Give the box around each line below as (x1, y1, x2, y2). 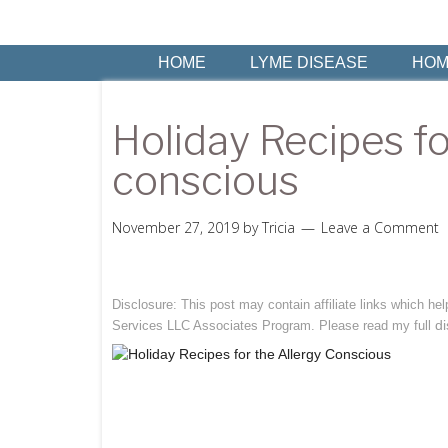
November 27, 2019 (112, 218, 239, 237)
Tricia (262, 218, 295, 237)
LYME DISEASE (250, 54, 368, 71)
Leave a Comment (321, 218, 439, 237)
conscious (112, 156, 299, 205)
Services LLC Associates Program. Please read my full (112, 318, 435, 333)
